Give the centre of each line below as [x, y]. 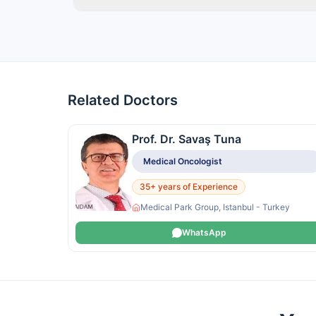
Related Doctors [123, 100]
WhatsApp [205, 232]
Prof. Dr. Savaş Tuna [187, 139]
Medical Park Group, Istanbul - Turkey [215, 207]
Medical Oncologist [183, 161]
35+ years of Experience [189, 187]
